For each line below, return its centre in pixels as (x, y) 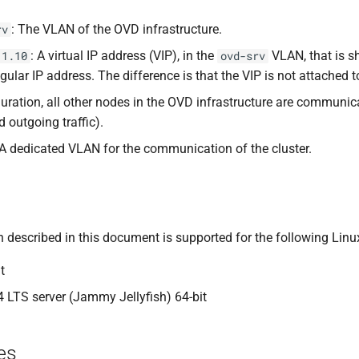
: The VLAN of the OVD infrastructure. (117, 29)
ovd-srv (243, 56)
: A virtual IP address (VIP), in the (124, 56)
